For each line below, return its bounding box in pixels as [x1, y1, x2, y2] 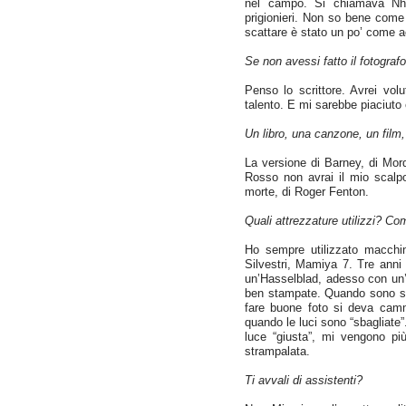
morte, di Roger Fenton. [245, 185, 369, 198]
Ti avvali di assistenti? [245, 373, 362, 387]
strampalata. [245, 344, 310, 358]
